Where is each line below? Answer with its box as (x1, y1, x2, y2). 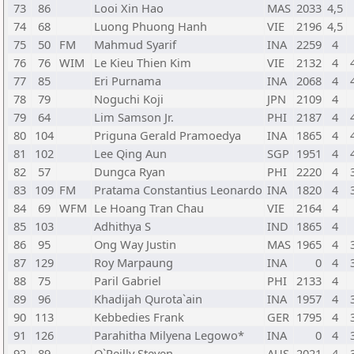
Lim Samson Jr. (94, 109, 174, 125)
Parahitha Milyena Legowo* (94, 327, 244, 343)
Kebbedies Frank (94, 309, 184, 325)
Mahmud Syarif (94, 36, 176, 52)
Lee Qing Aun (94, 145, 167, 161)
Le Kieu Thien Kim (94, 55, 191, 70)
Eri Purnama (94, 73, 161, 88)
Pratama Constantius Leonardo (94, 182, 262, 198)
